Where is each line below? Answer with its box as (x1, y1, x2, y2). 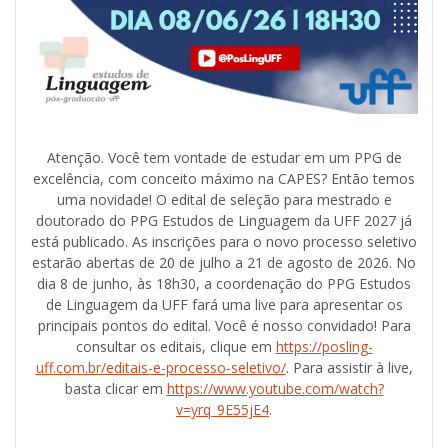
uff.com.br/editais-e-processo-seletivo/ (35, 358, 286, 378)
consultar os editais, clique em (75, 337, 276, 357)
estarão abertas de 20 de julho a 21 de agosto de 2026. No (32, 253, 416, 273)
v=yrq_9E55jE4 (176, 400, 269, 420)
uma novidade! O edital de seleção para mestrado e (56, 190, 392, 210)
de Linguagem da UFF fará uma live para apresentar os (45, 295, 403, 315)
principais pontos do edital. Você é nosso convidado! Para (37, 316, 411, 336)
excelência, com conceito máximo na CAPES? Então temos (33, 169, 415, 189)
